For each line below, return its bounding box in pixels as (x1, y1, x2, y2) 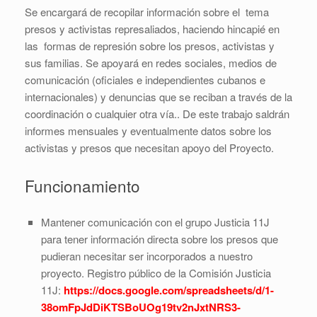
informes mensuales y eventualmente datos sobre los (25, 123, 272, 139)
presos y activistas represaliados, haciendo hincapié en (25, 21, 279, 37)
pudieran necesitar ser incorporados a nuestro (40, 248, 253, 264)
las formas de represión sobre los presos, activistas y (25, 38, 275, 54)
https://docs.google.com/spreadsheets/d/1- (63, 282, 274, 299)
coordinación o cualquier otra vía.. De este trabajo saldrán (25, 106, 289, 122)
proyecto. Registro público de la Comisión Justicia (40, 265, 271, 281)
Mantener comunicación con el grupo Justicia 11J (40, 214, 270, 230)
